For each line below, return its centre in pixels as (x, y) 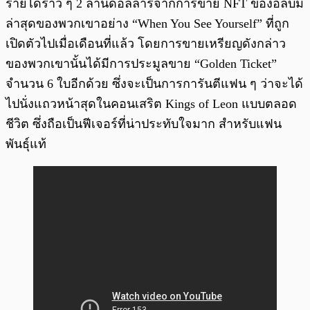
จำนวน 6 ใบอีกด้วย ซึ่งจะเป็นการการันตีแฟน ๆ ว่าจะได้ (154, 83)
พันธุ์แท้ (26, 144)
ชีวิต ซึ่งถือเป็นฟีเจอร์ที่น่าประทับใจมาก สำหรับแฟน (144, 124)
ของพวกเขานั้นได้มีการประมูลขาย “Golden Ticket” (141, 63)
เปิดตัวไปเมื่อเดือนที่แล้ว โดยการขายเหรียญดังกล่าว (146, 43)
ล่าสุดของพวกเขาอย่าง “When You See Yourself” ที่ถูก (147, 23)
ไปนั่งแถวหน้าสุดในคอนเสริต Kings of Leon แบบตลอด (151, 103)
